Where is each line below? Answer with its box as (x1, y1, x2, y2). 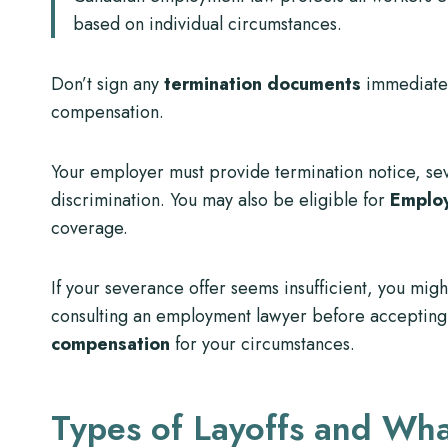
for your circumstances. (170, 330, 355, 357)
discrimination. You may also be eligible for (51, 186, 390, 213)
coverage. (51, 214, 128, 241)
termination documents (164, 70, 361, 97)
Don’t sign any (51, 70, 164, 97)
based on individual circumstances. (73, 10, 342, 37)
